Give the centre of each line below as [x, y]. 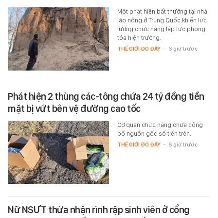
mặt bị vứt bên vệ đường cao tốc [74, 108]
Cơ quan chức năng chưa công [160, 125]
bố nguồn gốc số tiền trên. [154, 133]
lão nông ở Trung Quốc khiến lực [162, 20]
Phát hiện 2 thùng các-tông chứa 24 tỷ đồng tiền [106, 96]
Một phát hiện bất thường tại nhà [162, 11]
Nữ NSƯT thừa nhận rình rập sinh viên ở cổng [99, 209]
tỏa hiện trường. [139, 37]
